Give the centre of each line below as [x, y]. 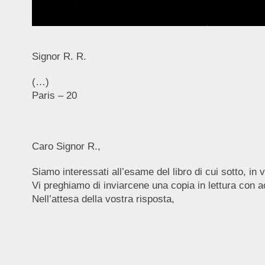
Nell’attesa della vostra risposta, [103, 199]
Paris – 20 [54, 95]
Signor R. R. [59, 56]
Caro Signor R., [66, 146]
